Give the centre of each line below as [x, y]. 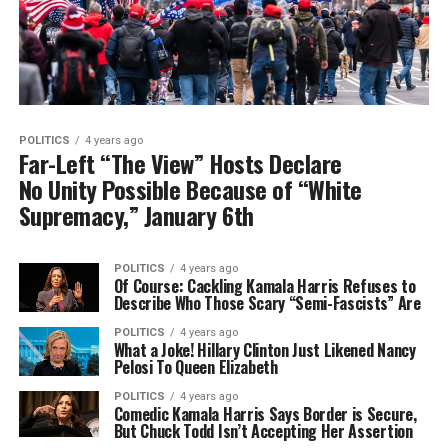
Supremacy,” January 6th [136, 214]
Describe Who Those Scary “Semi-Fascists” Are [267, 302]
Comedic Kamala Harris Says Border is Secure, [265, 414]
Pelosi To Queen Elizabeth [195, 366]
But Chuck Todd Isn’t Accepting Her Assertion [263, 431]
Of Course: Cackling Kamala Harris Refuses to [264, 285]
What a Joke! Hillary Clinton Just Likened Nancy [264, 349]
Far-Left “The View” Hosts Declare [180, 162]
